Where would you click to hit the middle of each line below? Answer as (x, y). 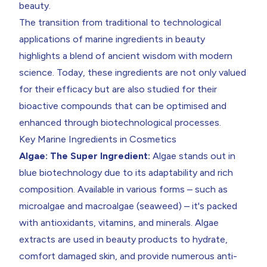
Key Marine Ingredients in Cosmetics (98, 139)
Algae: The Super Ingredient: (86, 156)
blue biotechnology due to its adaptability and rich (126, 173)
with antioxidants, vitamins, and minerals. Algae (119, 223)
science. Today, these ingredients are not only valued (133, 72)
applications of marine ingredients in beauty (112, 39)
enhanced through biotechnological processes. (120, 122)
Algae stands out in (194, 156)
